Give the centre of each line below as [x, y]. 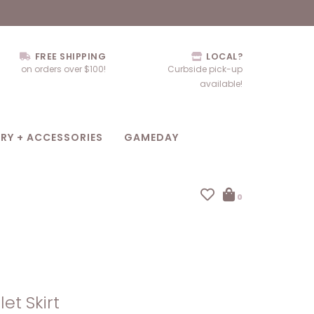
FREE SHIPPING [69, 56]
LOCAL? [223, 56]
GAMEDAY [151, 137]
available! [221, 84]
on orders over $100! [63, 69]
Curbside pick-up [205, 69]
